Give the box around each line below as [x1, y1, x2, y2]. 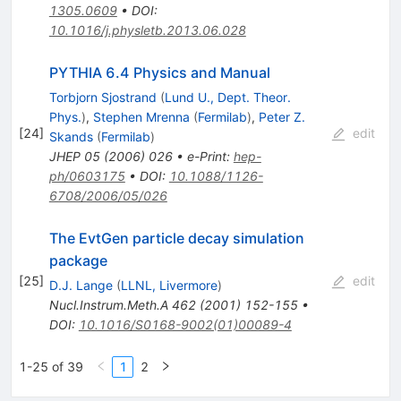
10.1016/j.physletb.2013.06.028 [48, 21, 246, 38]
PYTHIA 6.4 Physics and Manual [48, 63, 270, 81]
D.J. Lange [48, 277, 113, 293]
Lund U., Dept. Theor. [164, 89, 291, 105]
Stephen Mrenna [92, 108, 190, 124]
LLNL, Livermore [120, 277, 218, 293]
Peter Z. [258, 108, 305, 124]
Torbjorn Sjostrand [48, 89, 157, 105]
